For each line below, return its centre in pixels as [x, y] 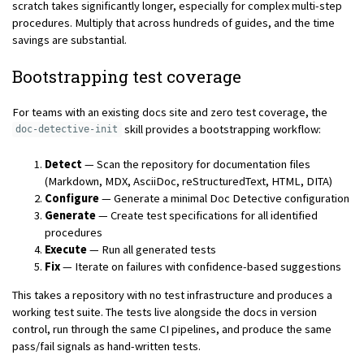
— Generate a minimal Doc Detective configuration [224, 198]
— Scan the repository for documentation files [196, 164]
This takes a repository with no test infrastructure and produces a [172, 295]
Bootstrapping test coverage [126, 76]
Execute [65, 249]
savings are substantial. [69, 40]
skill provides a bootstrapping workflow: [222, 129]
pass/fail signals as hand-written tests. [106, 347]
